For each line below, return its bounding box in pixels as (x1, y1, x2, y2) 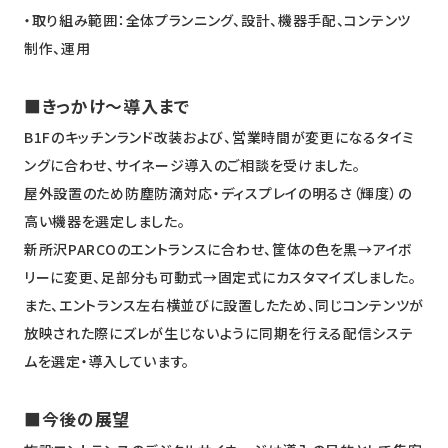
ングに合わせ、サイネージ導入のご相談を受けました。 (23, 155, 361, 176)
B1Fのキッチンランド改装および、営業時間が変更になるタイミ (23, 127, 415, 148)
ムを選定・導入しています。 (23, 351, 191, 372)
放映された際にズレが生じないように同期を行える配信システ (23, 323, 414, 344)
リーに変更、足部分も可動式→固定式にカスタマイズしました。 (23, 267, 417, 288)
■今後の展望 (23, 407, 131, 432)
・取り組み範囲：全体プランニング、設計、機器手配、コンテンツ (23, 10, 411, 31)
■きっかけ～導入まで (23, 94, 190, 119)
